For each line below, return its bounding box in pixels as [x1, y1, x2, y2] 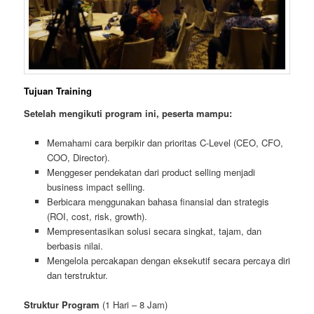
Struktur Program [24, 297, 100, 311]
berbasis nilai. [46, 238, 103, 252]
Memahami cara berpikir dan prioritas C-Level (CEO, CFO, [46, 135, 283, 149]
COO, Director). [46, 150, 110, 164]
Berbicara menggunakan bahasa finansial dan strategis [46, 194, 269, 208]
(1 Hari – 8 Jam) [100, 297, 168, 311]
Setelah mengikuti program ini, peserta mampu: [24, 106, 233, 120]
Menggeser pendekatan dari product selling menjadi [46, 165, 255, 179]
